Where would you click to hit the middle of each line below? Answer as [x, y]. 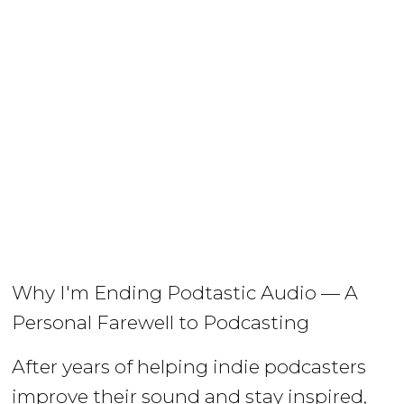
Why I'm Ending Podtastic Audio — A [185, 293]
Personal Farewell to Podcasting [161, 323]
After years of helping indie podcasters [189, 366]
